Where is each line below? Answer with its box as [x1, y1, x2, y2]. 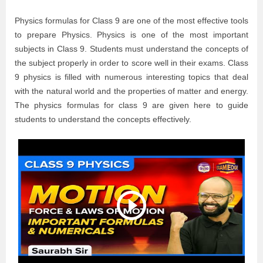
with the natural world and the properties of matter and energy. [15, 86, 248, 96]
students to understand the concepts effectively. [15, 114, 191, 124]
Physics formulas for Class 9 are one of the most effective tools [15, 16, 248, 25]
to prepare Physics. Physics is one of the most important [15, 30, 248, 39]
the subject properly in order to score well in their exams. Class [15, 58, 248, 68]
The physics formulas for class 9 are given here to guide [15, 100, 248, 110]
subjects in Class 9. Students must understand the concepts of [15, 44, 248, 53]
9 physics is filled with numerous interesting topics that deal [15, 72, 248, 82]
